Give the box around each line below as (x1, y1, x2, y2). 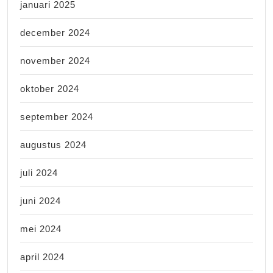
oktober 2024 (20, 83, 79, 94)
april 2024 (20, 251, 65, 262)
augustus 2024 (20, 139, 87, 150)
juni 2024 (20, 195, 61, 206)
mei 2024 (20, 223, 62, 234)
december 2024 (20, 27, 90, 38)
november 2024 (20, 55, 90, 66)
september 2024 (20, 111, 93, 122)
